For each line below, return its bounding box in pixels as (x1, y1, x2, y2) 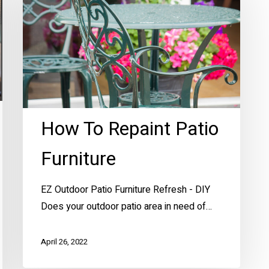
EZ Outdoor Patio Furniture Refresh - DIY (41, 183, 210, 198)
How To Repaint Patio (41, 115, 219, 144)
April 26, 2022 (41, 236, 88, 248)
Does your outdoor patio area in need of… (41, 199, 212, 214)
